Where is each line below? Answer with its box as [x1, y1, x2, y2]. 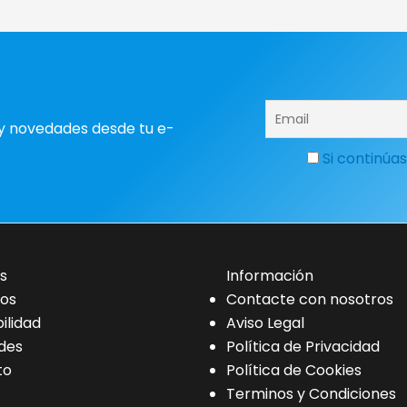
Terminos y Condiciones [226, 382, 396, 404]
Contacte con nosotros [226, 288, 393, 310]
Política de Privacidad [226, 335, 380, 357]
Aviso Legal [226, 312, 304, 333]
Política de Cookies [226, 359, 362, 381]
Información [226, 264, 313, 286]
